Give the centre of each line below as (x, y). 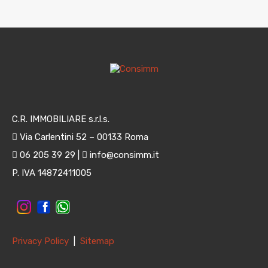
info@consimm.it (123, 155)
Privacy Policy (42, 241)
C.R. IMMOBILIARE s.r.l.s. (61, 119)
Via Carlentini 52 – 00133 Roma (83, 137)
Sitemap (97, 241)
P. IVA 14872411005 (52, 173)
